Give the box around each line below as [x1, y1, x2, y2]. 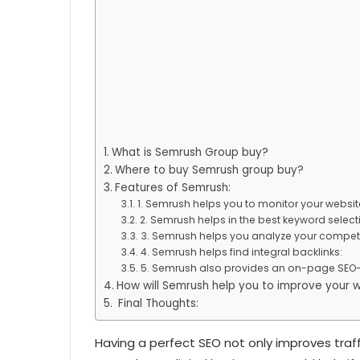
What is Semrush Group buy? [111, 145, 268, 161]
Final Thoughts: [114, 296, 198, 312]
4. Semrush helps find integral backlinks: [140, 245, 342, 260]
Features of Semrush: [114, 180, 231, 196]
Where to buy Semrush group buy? [114, 162, 304, 178]
